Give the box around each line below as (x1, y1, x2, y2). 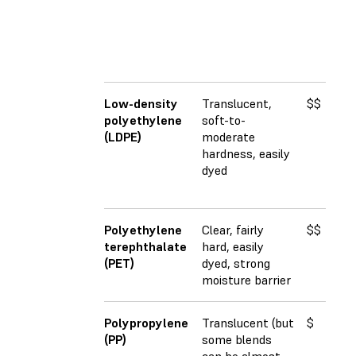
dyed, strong (202, 255, 270, 272)
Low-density (104, 95, 178, 112)
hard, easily (202, 238, 264, 255)
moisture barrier (202, 272, 291, 288)
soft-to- (202, 112, 246, 129)
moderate (202, 129, 255, 145)
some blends (202, 331, 272, 348)
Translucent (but (202, 315, 294, 331)
